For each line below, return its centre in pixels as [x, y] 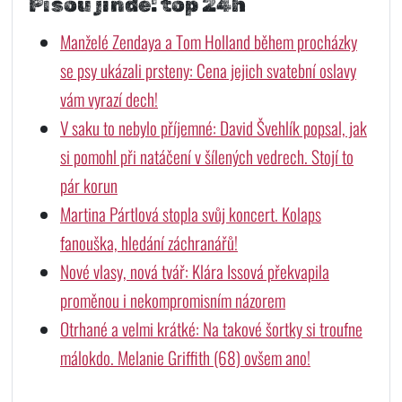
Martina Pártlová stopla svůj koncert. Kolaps [190, 214]
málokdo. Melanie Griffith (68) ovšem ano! [185, 357]
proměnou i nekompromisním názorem [172, 300]
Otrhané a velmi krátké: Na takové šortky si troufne [211, 328]
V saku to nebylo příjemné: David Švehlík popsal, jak [213, 127]
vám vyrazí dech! [109, 99]
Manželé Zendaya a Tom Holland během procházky [208, 41]
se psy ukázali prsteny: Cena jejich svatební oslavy [208, 70]
